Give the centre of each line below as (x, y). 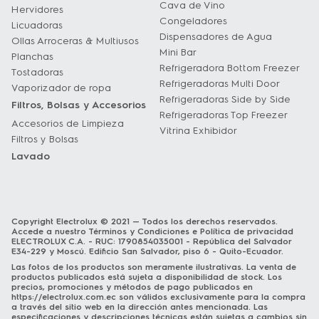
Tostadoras (37, 72)
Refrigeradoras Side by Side (225, 99)
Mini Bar (178, 52)
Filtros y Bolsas (45, 139)
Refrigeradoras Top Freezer (224, 115)
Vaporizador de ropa (61, 88)
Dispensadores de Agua (216, 37)
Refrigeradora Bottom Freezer (230, 68)
